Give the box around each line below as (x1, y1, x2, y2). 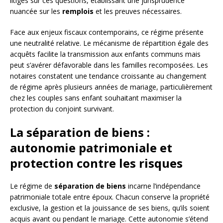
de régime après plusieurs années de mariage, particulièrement (10, 82, 213, 92)
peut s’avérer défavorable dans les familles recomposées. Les (10, 60, 208, 70)
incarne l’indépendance (126, 181, 201, 191)
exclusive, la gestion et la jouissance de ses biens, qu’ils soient (10, 203, 210, 213)
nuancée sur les (10, 6, 62, 16)
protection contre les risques (10, 154, 183, 171)
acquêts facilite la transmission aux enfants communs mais (10, 49, 201, 59)
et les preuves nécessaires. (94, 6, 182, 16)
